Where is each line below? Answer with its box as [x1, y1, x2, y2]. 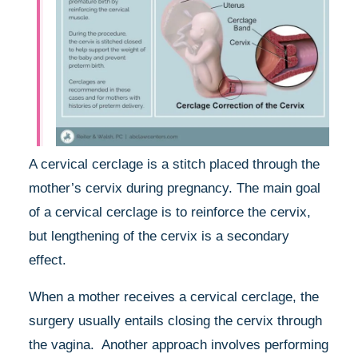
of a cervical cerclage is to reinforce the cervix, [29, 204, 311, 220]
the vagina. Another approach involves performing [29, 336, 328, 352]
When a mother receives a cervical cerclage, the [29, 288, 319, 304]
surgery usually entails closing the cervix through [29, 312, 322, 328]
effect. [29, 252, 66, 268]
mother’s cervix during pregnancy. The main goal [29, 180, 320, 196]
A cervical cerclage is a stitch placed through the [29, 156, 320, 172]
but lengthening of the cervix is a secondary [29, 228, 289, 244]
